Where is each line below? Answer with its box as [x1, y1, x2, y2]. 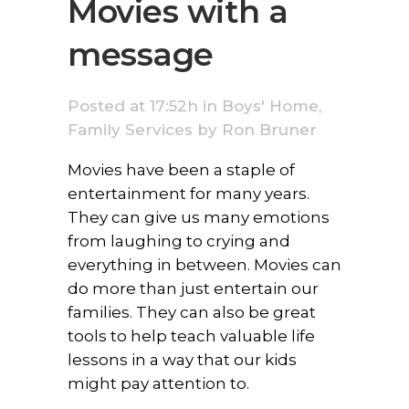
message [68, 34, 214, 74]
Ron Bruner [222, 120, 317, 139]
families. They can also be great [68, 302, 316, 321]
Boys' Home [222, 96, 319, 115]
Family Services [68, 120, 193, 139]
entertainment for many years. [68, 184, 309, 203]
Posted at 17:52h [68, 96, 198, 115]
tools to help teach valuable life [68, 326, 315, 345]
